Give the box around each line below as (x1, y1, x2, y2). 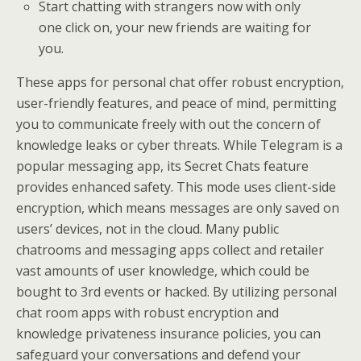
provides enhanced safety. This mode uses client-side (16, 177, 336, 196)
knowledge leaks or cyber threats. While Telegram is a (16, 135, 342, 154)
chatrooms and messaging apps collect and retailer (16, 240, 324, 259)
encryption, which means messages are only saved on (16, 198, 339, 217)
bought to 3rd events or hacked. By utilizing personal (16, 282, 337, 301)
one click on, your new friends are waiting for (39, 18, 312, 36)
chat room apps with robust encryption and (16, 303, 279, 322)
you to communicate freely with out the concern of (16, 114, 321, 133)
